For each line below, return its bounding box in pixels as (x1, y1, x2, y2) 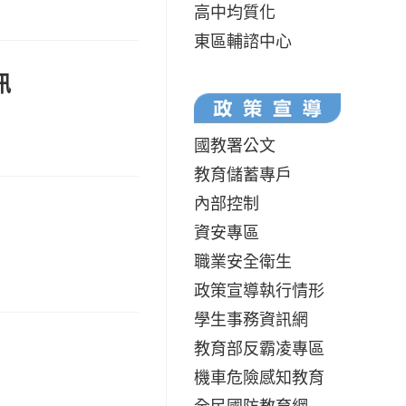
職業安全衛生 (194, 249, 292, 272)
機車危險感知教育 (194, 365, 324, 388)
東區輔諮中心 (194, 29, 292, 52)
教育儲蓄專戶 (194, 162, 292, 185)
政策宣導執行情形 (194, 278, 324, 301)
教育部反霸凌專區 (194, 336, 324, 359)
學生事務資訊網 (194, 307, 308, 330)
